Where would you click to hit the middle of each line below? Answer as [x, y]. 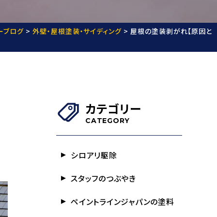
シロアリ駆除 [94, 155]
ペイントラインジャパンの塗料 [123, 201]
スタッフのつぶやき [103, 178]
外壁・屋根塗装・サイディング [77, 31]
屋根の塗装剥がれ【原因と [171, 31]
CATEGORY [108, 121]
